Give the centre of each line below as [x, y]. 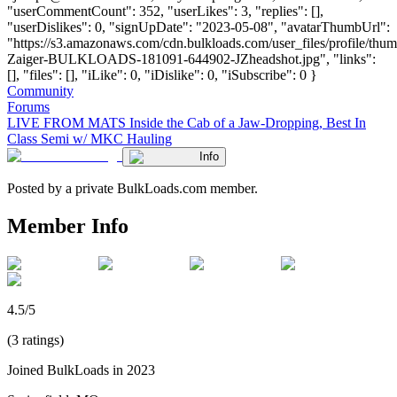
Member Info [68, 226]
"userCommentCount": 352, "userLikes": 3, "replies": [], [165, 11]
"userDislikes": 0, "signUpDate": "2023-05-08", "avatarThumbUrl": [198, 27]
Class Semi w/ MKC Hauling [90, 138]
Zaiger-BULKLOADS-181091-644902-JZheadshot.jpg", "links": [191, 58]
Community [40, 90]
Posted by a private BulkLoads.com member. [132, 188]
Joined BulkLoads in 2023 [81, 370]
